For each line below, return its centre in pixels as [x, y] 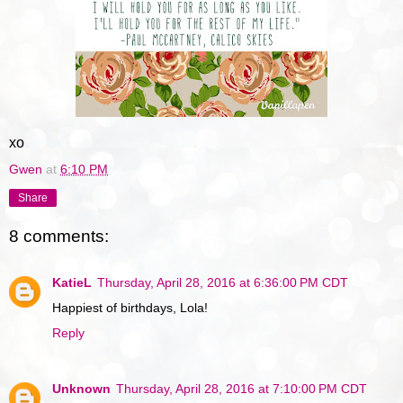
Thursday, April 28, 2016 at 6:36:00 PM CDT [223, 283]
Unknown [81, 389]
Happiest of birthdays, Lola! [130, 308]
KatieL [72, 283]
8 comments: [59, 236]
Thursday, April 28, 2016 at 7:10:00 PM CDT [242, 389]
